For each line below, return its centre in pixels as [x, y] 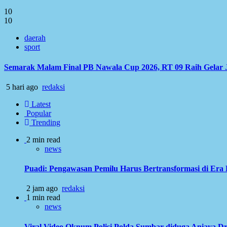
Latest [40, 104]
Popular [38, 113]
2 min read [43, 139]
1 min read [43, 198]
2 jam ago [42, 188]
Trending [45, 122]
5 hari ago [22, 87]
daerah [35, 38]
